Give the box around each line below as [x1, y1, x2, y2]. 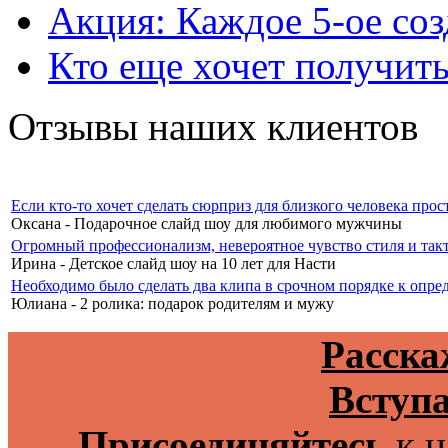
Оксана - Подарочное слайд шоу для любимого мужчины [11, 214, 402, 232]
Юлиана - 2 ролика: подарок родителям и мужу [11, 294, 334, 312]
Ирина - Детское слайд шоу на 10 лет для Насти [11, 254, 336, 272]
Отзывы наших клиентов [8, 104, 418, 148]
